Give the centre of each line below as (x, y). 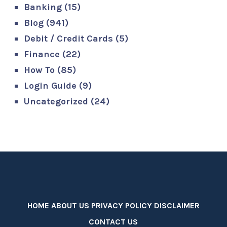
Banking (43, 7)
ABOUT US (70, 205)
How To (40, 70)
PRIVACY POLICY (121, 205)
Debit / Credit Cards (69, 38)
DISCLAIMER (177, 205)
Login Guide (50, 85)
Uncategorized (56, 101)
